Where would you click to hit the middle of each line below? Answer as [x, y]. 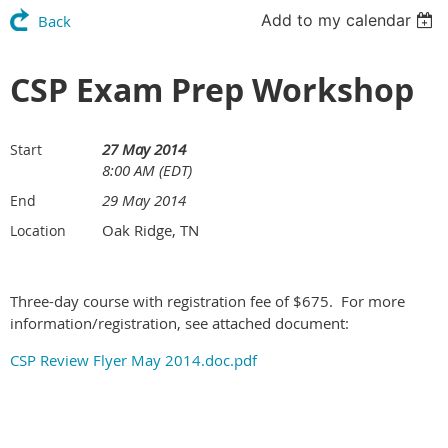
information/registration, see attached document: [179, 323]
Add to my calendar [336, 20]
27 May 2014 [144, 149]
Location [38, 230]
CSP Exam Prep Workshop [212, 90]
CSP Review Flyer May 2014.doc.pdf [133, 360]
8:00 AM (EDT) [147, 170]
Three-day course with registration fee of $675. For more [207, 301]
